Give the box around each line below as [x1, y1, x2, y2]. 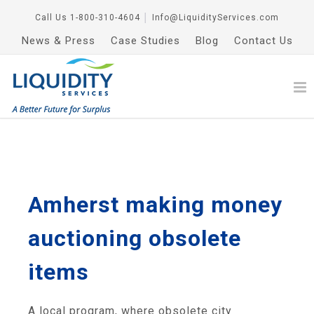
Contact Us [233, 34, 293, 47]
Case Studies [110, 34, 180, 47]
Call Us [35, 13, 67, 22]
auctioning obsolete [28, 225, 241, 252]
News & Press [21, 34, 95, 47]
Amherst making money [28, 191, 282, 218]
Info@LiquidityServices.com [152, 13, 279, 22]
